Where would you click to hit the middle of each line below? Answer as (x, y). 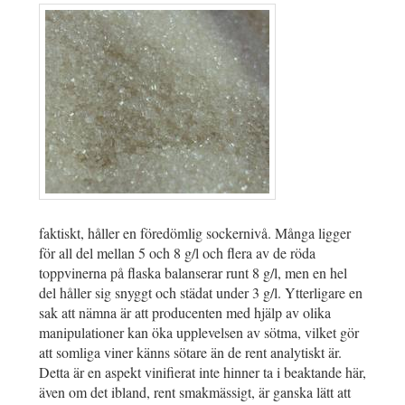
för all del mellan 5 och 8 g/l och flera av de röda (177, 253)
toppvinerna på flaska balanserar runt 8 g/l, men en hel (193, 273)
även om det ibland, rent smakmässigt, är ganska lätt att (195, 392)
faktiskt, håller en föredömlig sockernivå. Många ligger (195, 233)
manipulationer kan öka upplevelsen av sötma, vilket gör (199, 333)
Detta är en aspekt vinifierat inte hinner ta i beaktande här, (202, 372)
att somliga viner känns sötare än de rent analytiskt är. (190, 353)
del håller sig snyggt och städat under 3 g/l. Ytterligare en (201, 293)
